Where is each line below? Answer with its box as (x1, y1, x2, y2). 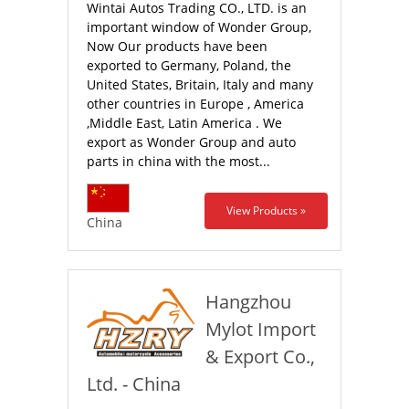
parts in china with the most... (87, 152, 270, 170)
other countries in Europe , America (87, 95, 304, 112)
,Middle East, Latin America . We (87, 114, 282, 131)
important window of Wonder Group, (87, 18, 311, 36)
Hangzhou (205, 289, 291, 314)
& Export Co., (205, 344, 315, 369)
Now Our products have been (87, 37, 267, 55)
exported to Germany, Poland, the (87, 57, 291, 74)
